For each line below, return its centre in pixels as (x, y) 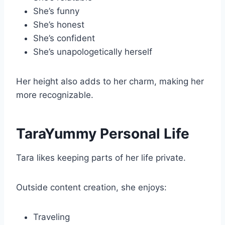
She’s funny (56, 11)
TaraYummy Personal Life (103, 134)
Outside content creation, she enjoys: (91, 188)
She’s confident (64, 38)
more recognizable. (55, 95)
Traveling (51, 217)
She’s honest (59, 25)
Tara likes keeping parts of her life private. (101, 158)
